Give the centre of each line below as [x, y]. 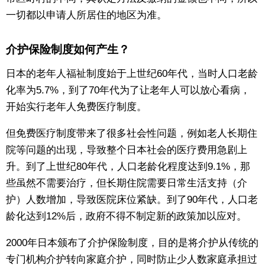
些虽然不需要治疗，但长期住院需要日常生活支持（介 [127, 183]
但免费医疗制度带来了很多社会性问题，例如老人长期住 [132, 134]
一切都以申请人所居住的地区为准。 [86, 15]
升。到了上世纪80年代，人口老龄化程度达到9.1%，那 [128, 167]
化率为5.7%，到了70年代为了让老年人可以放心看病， [128, 91]
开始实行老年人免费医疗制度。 [76, 107]
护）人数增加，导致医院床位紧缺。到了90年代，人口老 [132, 200]
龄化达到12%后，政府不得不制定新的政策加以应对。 [126, 216]
